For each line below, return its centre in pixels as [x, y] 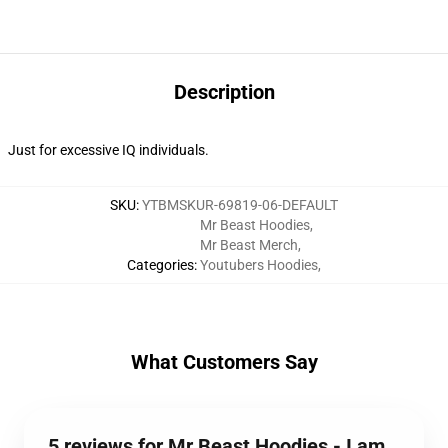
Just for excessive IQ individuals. [108, 150]
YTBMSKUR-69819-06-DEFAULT [240, 205]
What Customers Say [224, 362]
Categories [160, 265]
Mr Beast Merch [249, 245]
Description [224, 92]
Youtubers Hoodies [259, 265]
